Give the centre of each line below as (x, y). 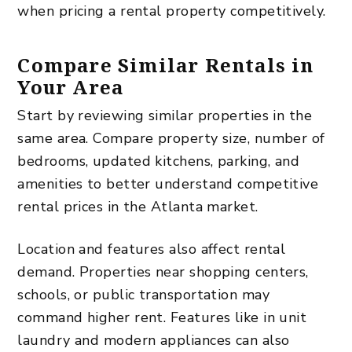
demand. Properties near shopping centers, (163, 271)
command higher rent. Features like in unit (162, 317)
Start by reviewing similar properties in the (165, 115)
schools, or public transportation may (144, 294)
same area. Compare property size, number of (171, 138)
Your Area (71, 86)
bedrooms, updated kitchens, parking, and (159, 161)
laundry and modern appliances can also (154, 340)
